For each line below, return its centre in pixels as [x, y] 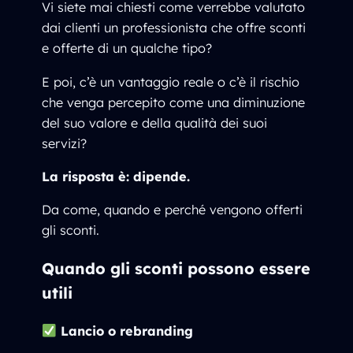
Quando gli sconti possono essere [176, 269]
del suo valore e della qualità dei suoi [155, 123]
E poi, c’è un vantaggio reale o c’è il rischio [171, 82]
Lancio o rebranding [126, 331]
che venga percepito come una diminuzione [174, 102]
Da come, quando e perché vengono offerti [173, 210]
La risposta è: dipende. [116, 176]
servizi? [65, 143]
